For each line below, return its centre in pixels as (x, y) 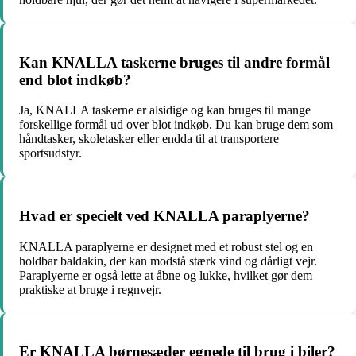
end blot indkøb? (75, 79)
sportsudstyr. (50, 153)
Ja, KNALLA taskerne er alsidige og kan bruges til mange (165, 110)
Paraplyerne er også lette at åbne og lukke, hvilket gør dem (166, 275)
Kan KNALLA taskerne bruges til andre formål (174, 62)
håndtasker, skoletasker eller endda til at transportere (149, 139)
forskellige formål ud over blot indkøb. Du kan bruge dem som (176, 125)
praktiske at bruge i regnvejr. (90, 289)
